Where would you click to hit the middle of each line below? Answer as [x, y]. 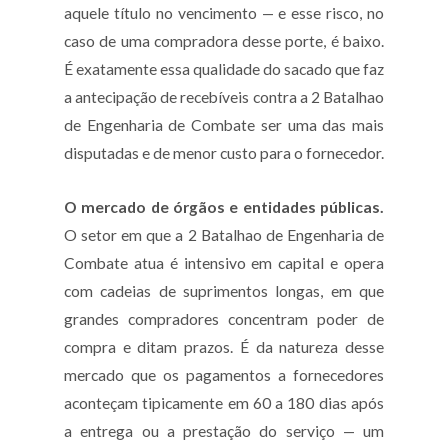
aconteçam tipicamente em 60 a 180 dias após [224, 403]
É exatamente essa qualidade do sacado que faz [224, 69]
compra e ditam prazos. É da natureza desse [224, 347]
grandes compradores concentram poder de [224, 319]
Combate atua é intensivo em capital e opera [224, 263]
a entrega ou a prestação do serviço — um [224, 431]
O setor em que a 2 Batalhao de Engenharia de [224, 235]
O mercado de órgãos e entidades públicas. [224, 207]
